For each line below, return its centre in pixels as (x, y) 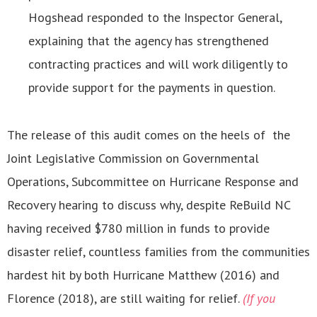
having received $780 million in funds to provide (138, 229)
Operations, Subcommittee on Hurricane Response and (153, 182)
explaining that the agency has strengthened (149, 41)
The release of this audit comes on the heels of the (149, 135)
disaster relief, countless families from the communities (158, 252)
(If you (259, 299)
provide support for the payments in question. (152, 88)
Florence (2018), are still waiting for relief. (125, 299)
